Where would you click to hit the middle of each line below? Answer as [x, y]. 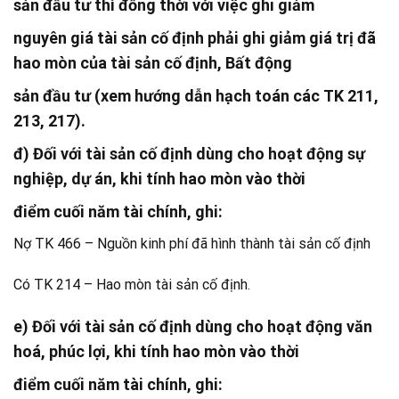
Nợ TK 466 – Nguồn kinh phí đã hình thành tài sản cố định [192, 244]
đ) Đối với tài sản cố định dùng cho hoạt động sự [189, 154]
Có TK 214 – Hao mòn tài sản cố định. [132, 285]
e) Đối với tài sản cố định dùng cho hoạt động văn [193, 326]
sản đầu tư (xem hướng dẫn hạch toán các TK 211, [196, 96]
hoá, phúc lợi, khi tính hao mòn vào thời [156, 351]
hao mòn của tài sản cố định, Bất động [153, 63]
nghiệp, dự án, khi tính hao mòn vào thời [159, 179]
